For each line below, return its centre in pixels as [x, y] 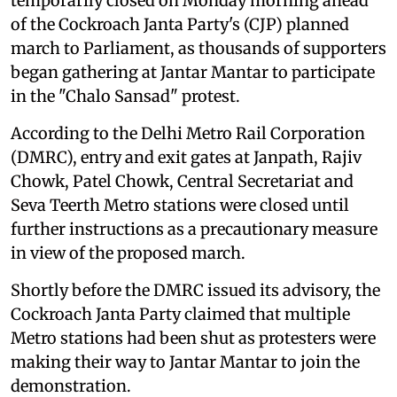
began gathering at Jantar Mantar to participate [193, 72]
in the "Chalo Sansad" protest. [125, 96]
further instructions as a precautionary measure [194, 229]
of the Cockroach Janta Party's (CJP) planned [180, 24]
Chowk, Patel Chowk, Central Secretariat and [182, 181]
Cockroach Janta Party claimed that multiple [180, 314]
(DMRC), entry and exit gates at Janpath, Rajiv [186, 157]
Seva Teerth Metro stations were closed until [180, 205]
